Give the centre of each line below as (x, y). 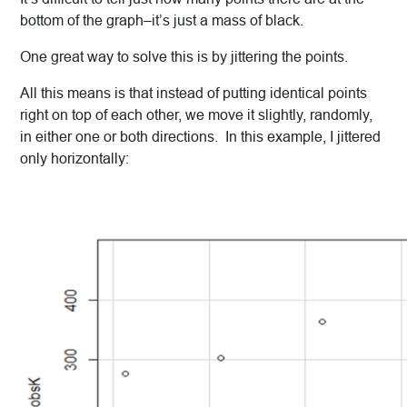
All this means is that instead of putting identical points (194, 94)
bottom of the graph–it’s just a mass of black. (162, 21)
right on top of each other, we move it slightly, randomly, (196, 115)
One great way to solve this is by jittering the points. (184, 57)
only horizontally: (74, 159)
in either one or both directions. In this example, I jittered (200, 137)
